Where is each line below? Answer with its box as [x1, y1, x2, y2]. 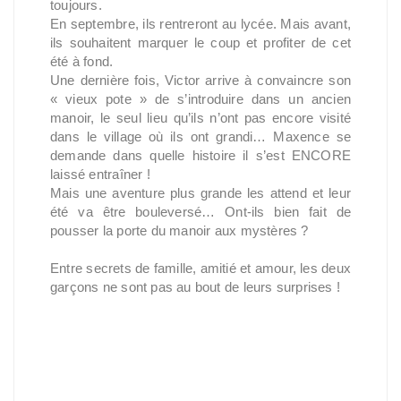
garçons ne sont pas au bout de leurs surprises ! [50, 279, 341, 294]
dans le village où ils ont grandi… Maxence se [50, 129, 351, 144]
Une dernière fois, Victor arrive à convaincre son [50, 73, 351, 88]
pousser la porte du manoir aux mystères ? [50, 223, 309, 238]
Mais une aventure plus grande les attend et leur [50, 185, 351, 200]
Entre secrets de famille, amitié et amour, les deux [50, 260, 351, 276]
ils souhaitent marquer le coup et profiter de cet [50, 35, 351, 50]
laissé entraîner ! [50, 166, 150, 182]
